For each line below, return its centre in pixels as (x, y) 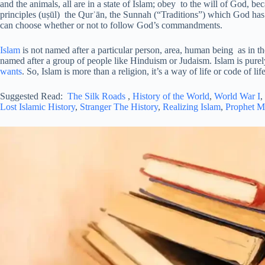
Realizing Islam (192, 106)
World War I (237, 96)
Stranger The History (119, 106)
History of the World (171, 96)
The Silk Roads (96, 96)
